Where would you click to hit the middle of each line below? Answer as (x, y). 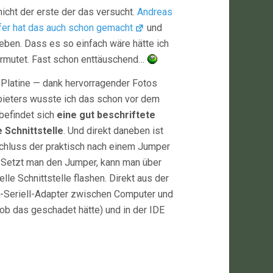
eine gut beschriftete (106, 115)
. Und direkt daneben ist (113, 131)
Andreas (155, 12)
